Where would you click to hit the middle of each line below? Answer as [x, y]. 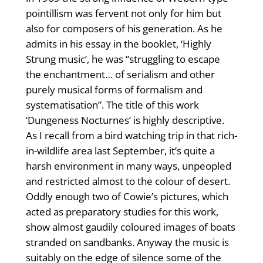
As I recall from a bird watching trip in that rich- [131, 136]
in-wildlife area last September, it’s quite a [120, 151]
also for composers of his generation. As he [124, 29]
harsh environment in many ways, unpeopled [128, 166]
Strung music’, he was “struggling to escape [123, 59]
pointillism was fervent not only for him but [123, 14]
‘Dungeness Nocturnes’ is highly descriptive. [125, 120]
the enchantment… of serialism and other [120, 75]
